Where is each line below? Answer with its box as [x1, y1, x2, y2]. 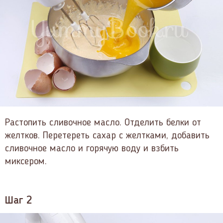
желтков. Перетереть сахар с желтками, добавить [5, 130, 210, 141]
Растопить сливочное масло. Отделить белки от [5, 117, 201, 128]
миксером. [5, 156, 47, 167]
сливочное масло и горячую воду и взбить [5, 143, 179, 154]
